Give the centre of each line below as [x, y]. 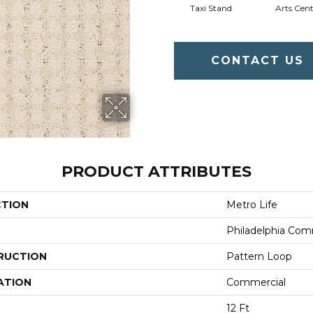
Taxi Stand [211, 8]
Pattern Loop [259, 256]
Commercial [256, 282]
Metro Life [252, 205]
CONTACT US [258, 60]
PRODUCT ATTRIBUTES [156, 172]
